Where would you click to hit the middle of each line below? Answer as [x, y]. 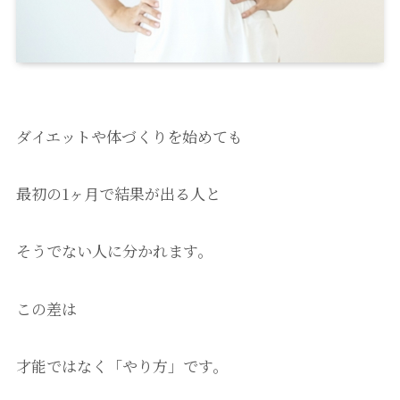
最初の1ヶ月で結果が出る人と [118, 194]
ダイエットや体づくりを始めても [129, 137]
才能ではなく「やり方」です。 [121, 365]
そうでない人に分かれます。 [114, 251]
